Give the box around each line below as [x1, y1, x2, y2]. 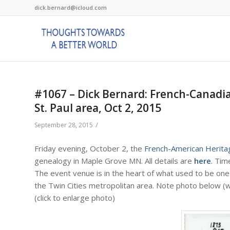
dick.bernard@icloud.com [34, 4, 107, 11]
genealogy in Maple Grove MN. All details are [34, 155, 194, 166]
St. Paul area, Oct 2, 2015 [34, 101, 161, 115]
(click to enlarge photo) [34, 192, 115, 203]
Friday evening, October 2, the [34, 143, 144, 154]
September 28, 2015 [34, 121, 93, 129]
